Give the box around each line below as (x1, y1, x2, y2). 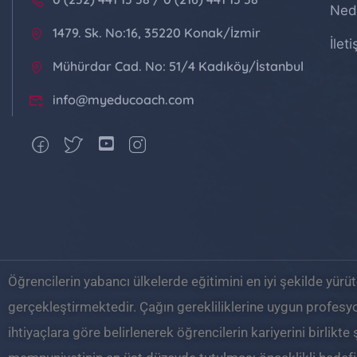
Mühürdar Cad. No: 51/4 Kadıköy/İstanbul (53, 58, 304, 74)
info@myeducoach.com (53, 92, 194, 108)
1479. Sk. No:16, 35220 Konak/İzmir (53, 25, 261, 41)
